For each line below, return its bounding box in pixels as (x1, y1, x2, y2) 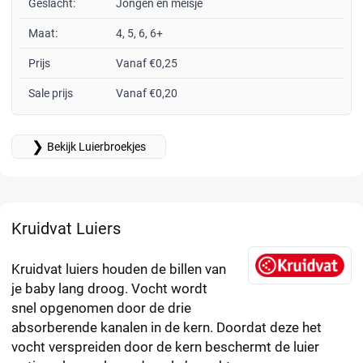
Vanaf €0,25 (116, 57, 177, 70)
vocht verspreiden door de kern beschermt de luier (11, 339, 319, 356)
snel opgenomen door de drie (11, 300, 191, 317)
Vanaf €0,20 (116, 87, 177, 100)
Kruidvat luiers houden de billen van (11, 261, 226, 278)
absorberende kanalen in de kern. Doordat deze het (11, 319, 322, 336)
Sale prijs (28, 87, 73, 100)
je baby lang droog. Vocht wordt (11, 280, 207, 297)
